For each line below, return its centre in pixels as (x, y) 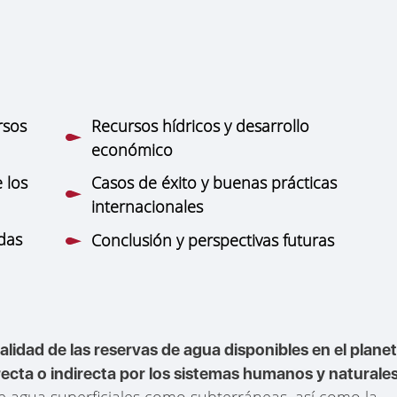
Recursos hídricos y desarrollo (200, 125)
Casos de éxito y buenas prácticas (214, 182)
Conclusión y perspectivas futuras (213, 241)
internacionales (147, 206)
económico (132, 149)
